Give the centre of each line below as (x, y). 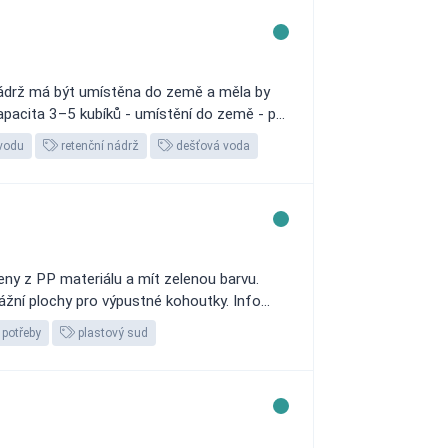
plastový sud (111, 333)
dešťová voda (211, 146)
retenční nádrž (98, 146)
